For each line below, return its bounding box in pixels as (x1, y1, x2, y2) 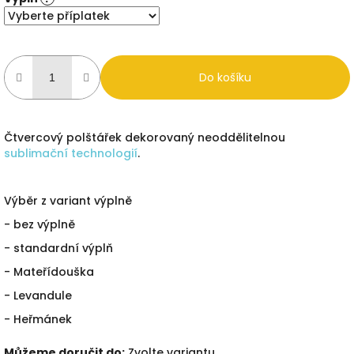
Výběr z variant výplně (4, 192, 132, 209)
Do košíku (199, 69, 251, 85)
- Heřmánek (4, 311, 72, 327)
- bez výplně (4, 216, 75, 232)
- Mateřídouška (4, 263, 94, 280)
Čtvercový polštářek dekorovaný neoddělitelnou (4, 129, 288, 145)
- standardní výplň (4, 239, 113, 256)
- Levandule (4, 287, 72, 303)
